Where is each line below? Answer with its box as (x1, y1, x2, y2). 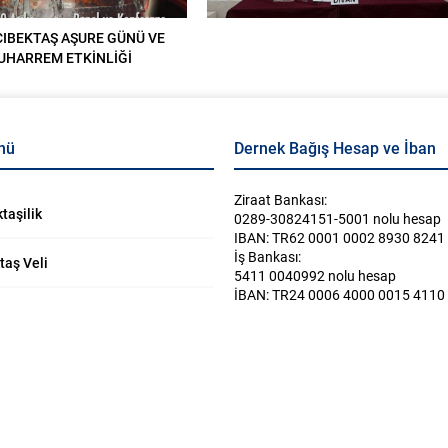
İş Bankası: (234, 247, 301, 267)
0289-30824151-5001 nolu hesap (234, 209, 441, 229)
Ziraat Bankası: (234, 190, 327, 210)
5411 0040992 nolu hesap (234, 266, 396, 286)
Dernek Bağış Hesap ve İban (234, 137, 436, 159)
